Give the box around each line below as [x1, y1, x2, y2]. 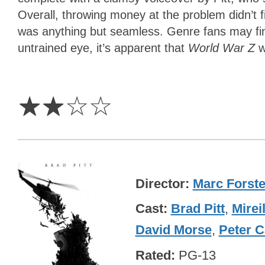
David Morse [135, 222, 212, 238]
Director [135, 176, 185, 191]
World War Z [188, 41, 258, 55]
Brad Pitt [170, 201, 225, 216]
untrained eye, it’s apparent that [18, 41, 188, 55]
